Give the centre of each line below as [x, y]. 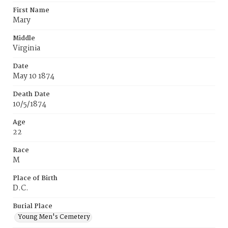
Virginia [26, 48]
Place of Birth [35, 178]
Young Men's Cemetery [54, 217]
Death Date [31, 94]
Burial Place [33, 206]
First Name [31, 10]
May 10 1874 [34, 76]
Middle [24, 38]
